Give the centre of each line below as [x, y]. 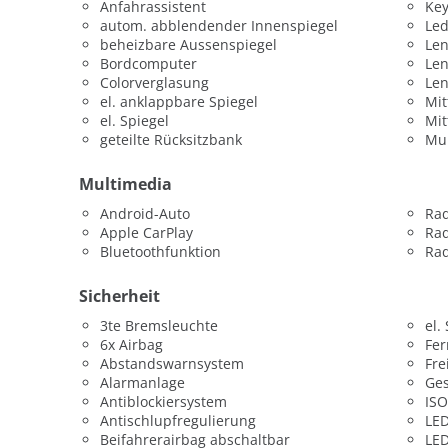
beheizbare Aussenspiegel [188, 44]
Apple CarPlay [146, 232]
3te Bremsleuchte [159, 326]
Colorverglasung [154, 82]
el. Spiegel [134, 120]
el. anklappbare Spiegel [179, 101]
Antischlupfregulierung [178, 421]
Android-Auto [145, 213]
